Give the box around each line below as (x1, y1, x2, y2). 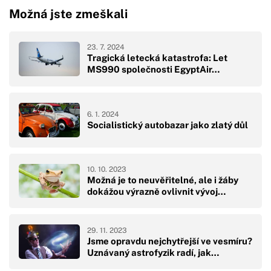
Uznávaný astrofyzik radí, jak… (87, 247, 219, 258)
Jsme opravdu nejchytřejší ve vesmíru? (87, 235, 252, 246)
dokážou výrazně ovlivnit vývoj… (87, 186, 226, 197)
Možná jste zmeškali (9, 6, 128, 21)
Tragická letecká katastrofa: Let (87, 53, 227, 64)
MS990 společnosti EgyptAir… (87, 64, 220, 75)
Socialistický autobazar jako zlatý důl (87, 119, 248, 130)
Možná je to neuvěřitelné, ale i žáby (87, 175, 238, 185)
